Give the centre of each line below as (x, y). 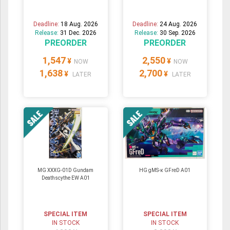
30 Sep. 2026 (177, 33)
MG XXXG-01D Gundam (66, 170)
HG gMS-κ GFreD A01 (165, 170)
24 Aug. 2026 (179, 24)
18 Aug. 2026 (79, 24)
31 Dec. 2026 (78, 33)
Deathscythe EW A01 (65, 178)
